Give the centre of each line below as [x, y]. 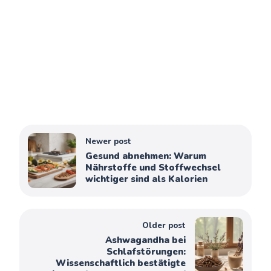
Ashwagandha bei [145, 240]
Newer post [109, 141]
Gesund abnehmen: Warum [146, 156]
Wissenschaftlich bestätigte [120, 263]
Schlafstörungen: [146, 251]
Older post [164, 225]
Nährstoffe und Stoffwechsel [153, 167]
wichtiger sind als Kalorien [147, 179]
